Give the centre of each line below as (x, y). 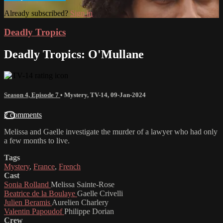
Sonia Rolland (27, 184)
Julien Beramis (28, 202)
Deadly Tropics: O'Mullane (74, 55)
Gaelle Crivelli (100, 193)
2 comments (23, 114)
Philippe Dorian (89, 211)
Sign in (81, 13)
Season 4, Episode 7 (32, 95)
